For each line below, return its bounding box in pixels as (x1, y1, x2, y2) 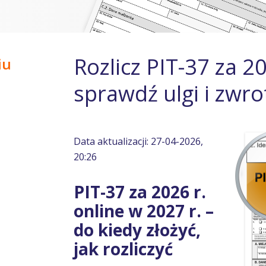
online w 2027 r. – (74, 199, 214, 222)
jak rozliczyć (74, 237, 173, 260)
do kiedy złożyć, (74, 218, 201, 241)
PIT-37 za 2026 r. (74, 180, 206, 203)
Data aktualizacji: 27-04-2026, (74, 135, 203, 148)
